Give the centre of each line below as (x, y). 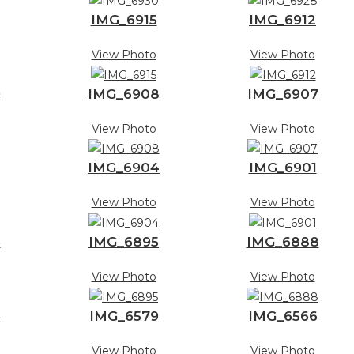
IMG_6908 (124, 94)
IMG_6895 (124, 242)
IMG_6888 (282, 242)
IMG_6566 (282, 316)
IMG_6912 (282, 19)
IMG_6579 (124, 316)
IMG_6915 (124, 19)
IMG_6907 (282, 94)
